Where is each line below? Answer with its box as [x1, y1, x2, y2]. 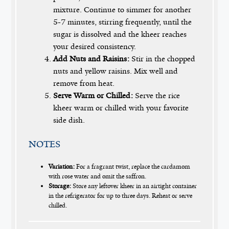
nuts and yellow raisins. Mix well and [53, 66, 178, 77]
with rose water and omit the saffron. [48, 172, 146, 181]
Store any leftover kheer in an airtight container [71, 182, 197, 191]
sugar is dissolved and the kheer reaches [53, 29, 187, 40]
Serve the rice [133, 90, 180, 101]
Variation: [48, 163, 75, 171]
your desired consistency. [53, 41, 136, 52]
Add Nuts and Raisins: [53, 54, 130, 64]
